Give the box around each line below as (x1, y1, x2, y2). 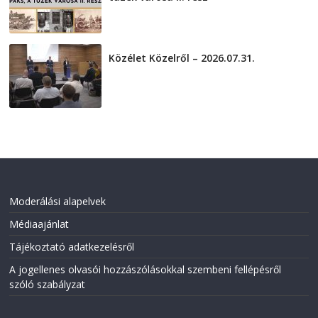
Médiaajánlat (9, 217, 70, 231)
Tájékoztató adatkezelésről (9, 240, 135, 254)
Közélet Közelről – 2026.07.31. (109, 51, 256, 65)
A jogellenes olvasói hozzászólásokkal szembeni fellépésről (9, 263, 282, 277)
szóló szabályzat (9, 278, 86, 292)
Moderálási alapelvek (9, 194, 106, 209)
